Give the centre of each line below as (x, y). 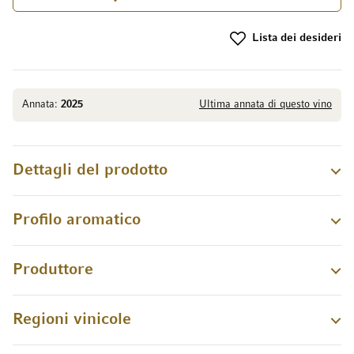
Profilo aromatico (77, 220)
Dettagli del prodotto (90, 170)
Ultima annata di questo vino (265, 104)
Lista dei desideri (297, 39)
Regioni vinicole (72, 319)
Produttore (53, 269)
